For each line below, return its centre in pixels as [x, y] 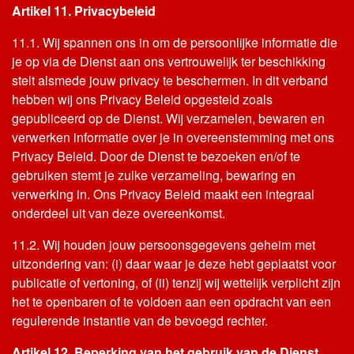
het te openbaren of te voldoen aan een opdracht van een [171, 301]
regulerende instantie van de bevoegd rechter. [140, 320]
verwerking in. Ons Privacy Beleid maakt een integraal [163, 194]
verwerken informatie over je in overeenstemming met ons [173, 137]
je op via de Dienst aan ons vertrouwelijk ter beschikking [169, 61]
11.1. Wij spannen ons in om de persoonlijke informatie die [175, 42]
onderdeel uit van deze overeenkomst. [119, 213]
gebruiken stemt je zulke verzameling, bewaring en [154, 175]
